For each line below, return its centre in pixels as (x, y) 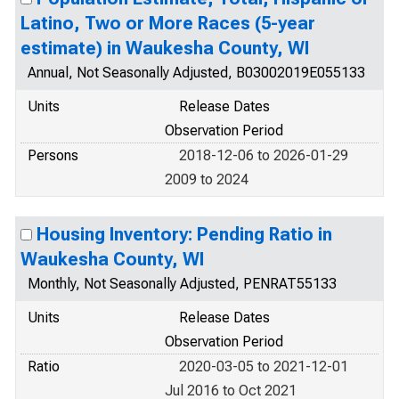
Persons (53, 155)
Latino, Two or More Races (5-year (168, 23)
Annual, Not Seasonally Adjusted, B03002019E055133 (196, 73)
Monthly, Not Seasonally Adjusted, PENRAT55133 (182, 284)
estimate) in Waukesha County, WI (165, 48)
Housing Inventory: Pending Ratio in (184, 234)
